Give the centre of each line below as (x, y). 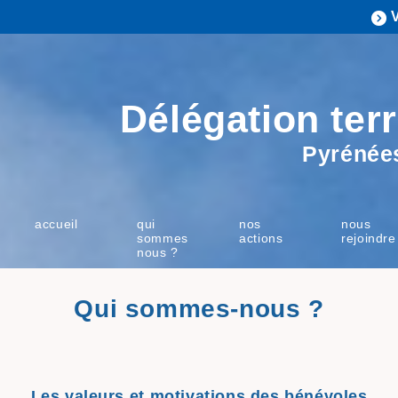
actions (261, 238)
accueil (56, 223)
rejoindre (369, 238)
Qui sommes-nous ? (199, 309)
